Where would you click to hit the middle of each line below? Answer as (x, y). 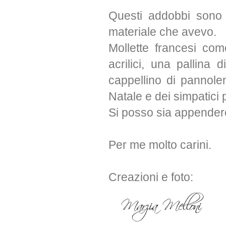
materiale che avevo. (162, 32)
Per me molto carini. (160, 145)
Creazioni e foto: (151, 177)
